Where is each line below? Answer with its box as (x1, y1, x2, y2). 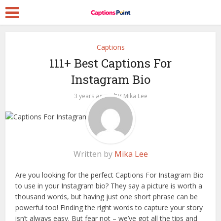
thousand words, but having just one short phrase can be (15, 192, 198, 202)
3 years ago (74, 92, 107, 100)
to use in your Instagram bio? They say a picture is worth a (15, 181, 203, 191)
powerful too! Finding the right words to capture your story (15, 203, 203, 213)
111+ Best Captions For (49, 55, 172, 71)
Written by (73, 148, 114, 160)
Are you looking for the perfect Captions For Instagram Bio (15, 170, 204, 180)
